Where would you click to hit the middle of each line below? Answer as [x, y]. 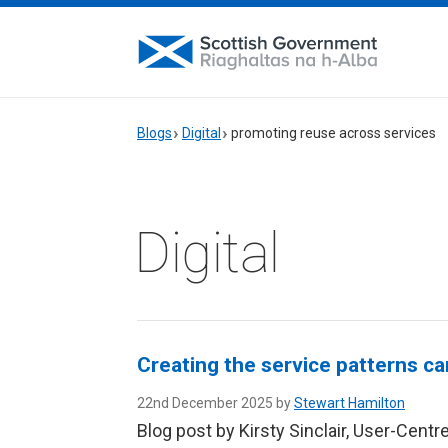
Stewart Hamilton [349, 403]
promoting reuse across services [333, 133]
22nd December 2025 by [215, 403]
